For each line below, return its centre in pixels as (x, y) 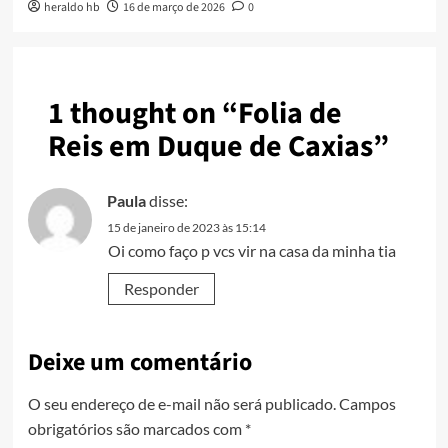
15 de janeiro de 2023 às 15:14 (186, 228)
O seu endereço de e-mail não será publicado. (181, 404)
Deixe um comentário (139, 363)
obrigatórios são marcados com (136, 429)
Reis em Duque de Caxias (210, 147)
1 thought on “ (142, 114)
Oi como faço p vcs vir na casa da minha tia (251, 251)
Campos (367, 404)
